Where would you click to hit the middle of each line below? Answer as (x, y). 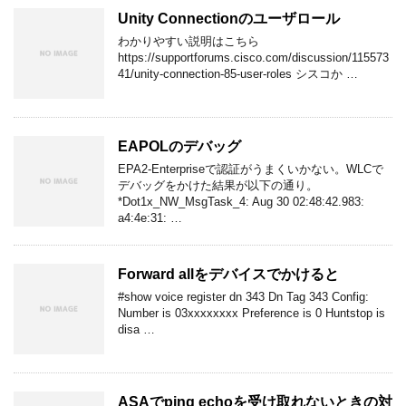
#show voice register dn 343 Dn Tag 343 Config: (243, 296)
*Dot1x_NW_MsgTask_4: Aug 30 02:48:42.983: (241, 201)
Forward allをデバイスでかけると (228, 274)
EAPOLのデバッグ (179, 146)
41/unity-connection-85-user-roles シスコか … (238, 73)
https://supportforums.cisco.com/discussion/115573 (253, 57)
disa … (136, 329)
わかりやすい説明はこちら (188, 41)
